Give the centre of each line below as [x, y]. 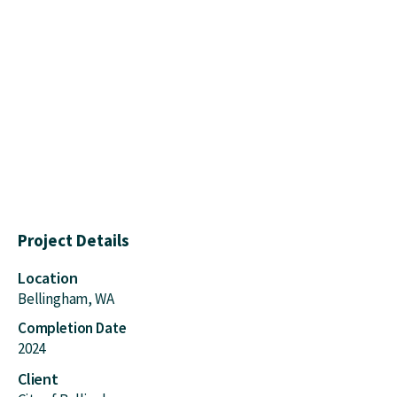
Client [38, 379]
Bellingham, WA [66, 299]
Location [48, 278]
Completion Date [72, 328]
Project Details [74, 240]
